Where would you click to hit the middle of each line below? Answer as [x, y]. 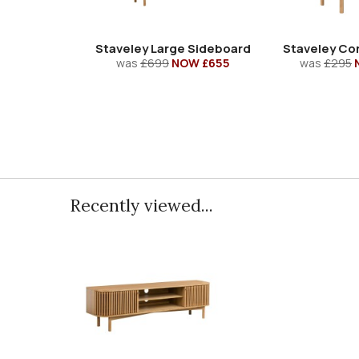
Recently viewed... [141, 205]
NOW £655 [201, 63]
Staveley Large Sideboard [173, 48]
